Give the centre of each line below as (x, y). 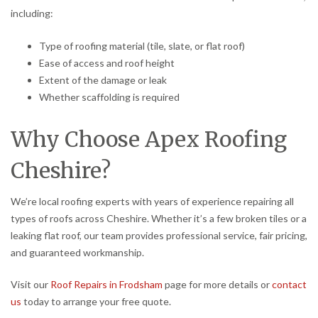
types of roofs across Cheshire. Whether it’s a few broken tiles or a (159, 218)
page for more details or (217, 285)
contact (289, 285)
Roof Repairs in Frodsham (106, 285)
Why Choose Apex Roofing (149, 139)
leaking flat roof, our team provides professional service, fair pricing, (159, 235)
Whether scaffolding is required (109, 97)
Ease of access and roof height (107, 62)
